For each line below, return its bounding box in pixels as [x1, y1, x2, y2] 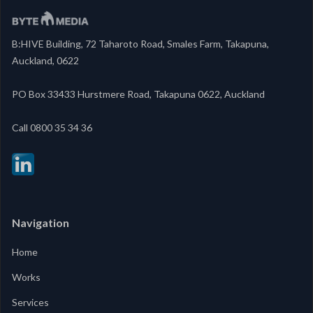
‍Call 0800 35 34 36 [12, 122, 92, 134]
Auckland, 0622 [12, 54, 79, 67]
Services [12, 296, 49, 309]
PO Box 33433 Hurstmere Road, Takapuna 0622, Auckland [12, 88, 265, 101]
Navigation [12, 216, 69, 230]
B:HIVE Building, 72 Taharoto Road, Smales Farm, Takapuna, [12, 38, 269, 50]
